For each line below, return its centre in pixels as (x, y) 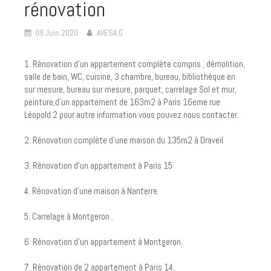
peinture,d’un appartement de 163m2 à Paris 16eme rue (122, 102)
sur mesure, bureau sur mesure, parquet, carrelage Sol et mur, (130, 89)
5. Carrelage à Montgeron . (70, 216)
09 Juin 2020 (57, 33)
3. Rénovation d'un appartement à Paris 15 (98, 165)
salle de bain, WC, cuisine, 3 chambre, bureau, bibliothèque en (130, 77)
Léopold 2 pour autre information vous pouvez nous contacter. (132, 115)
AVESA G (110, 33)
